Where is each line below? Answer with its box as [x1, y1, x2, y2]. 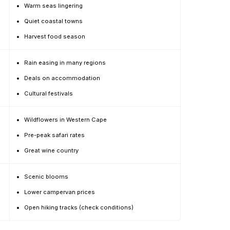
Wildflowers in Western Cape [24, 116, 107, 123]
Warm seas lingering [24, 2, 83, 9]
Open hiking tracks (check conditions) [24, 204, 133, 211]
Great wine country [24, 147, 79, 154]
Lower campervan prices [24, 188, 95, 196]
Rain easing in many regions [24, 59, 106, 66]
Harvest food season [24, 33, 85, 40]
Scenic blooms [24, 173, 68, 180]
